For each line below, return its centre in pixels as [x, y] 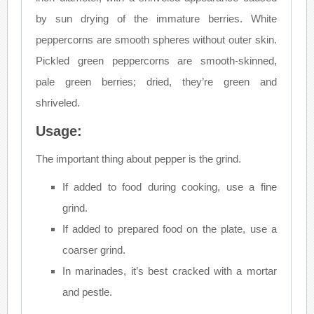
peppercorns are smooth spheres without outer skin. [156, 39]
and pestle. [87, 292]
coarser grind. [94, 250]
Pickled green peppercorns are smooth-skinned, [156, 60]
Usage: [59, 131]
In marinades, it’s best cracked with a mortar [169, 271]
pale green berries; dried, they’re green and [156, 81]
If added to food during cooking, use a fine [169, 186]
